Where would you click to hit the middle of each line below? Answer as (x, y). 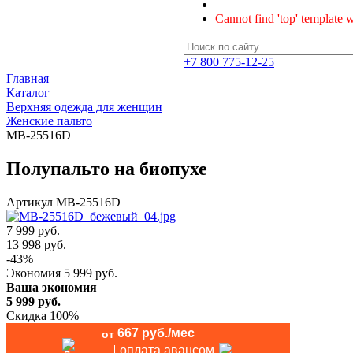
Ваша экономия (52, 287)
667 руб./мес (156, 333)
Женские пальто (49, 121)
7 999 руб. (33, 230)
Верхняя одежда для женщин (84, 107)
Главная (28, 78)
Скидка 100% (43, 315)
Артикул (30, 202)
